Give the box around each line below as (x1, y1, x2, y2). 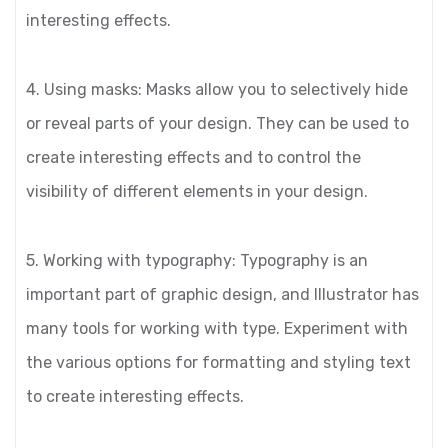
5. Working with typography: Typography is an (26, 251, 368, 270)
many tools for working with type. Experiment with (26, 319, 408, 338)
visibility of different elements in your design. (26, 182, 368, 201)
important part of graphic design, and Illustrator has (26, 285, 419, 304)
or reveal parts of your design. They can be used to (26, 114, 409, 133)
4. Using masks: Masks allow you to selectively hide (26, 80, 408, 99)
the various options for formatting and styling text (26, 353, 411, 372)
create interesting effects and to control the (26, 148, 361, 167)
